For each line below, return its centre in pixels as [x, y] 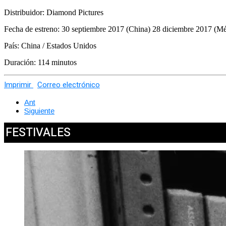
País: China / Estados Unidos [50, 45]
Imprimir [18, 85]
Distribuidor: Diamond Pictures [54, 12]
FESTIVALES [38, 133]
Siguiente [39, 111]
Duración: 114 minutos [40, 62]
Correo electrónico [69, 85]
